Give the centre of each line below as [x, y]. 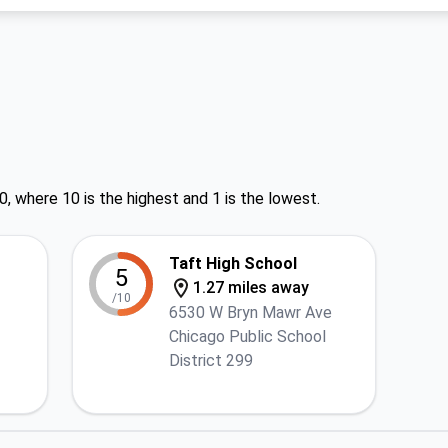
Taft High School [233, 263]
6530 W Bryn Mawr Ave [250, 312]
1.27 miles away [251, 287]
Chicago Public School [247, 336]
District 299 [211, 360]
